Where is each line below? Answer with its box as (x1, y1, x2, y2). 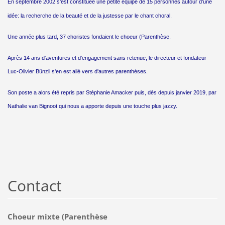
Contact (7, 175, 62, 196)
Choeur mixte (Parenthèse (7, 211, 107, 222)
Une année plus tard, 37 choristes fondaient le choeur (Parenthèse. (7, 34, 171, 40)
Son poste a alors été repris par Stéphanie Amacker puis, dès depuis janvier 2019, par (7, 89, 216, 96)
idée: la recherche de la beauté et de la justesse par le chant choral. (7, 13, 172, 19)
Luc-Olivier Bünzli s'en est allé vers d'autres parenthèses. (7, 68, 148, 75)
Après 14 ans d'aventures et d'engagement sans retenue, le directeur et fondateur (7, 55, 206, 61)
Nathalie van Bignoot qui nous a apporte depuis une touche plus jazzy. (7, 103, 177, 109)
